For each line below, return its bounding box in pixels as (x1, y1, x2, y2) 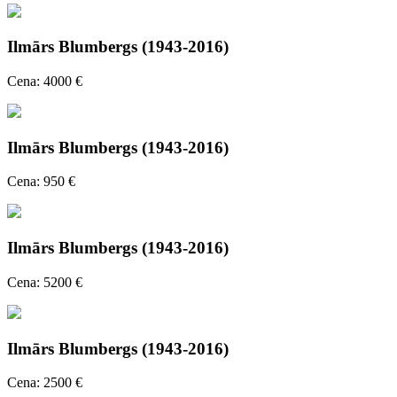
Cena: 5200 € (7, 274, 82, 290)
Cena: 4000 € (7, 74, 82, 89)
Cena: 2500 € (7, 375, 82, 391)
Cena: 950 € (7, 174, 75, 190)
